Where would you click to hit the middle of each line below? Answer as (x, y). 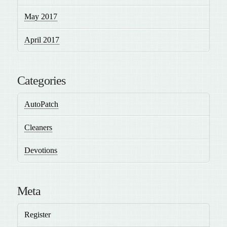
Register (38, 215)
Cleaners (39, 127)
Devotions (41, 150)
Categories (41, 80)
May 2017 (41, 17)
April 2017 (42, 40)
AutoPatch (42, 104)
